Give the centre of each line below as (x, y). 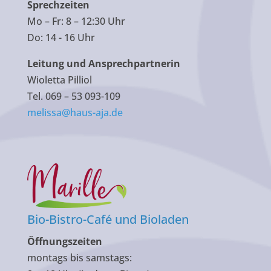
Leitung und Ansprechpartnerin (103, 64)
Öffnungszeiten (64, 241)
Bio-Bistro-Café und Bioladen (108, 219)
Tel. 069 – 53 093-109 (73, 96)
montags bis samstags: (79, 257)
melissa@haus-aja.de (75, 113)
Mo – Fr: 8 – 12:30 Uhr (76, 21)
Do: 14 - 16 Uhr (61, 38)
